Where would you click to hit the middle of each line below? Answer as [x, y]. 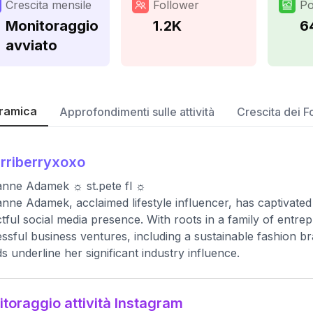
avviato [31, 45]
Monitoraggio [52, 26]
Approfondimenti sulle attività [137, 112]
